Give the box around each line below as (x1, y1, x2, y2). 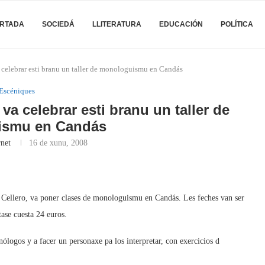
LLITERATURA (92, 20, 141, 28)
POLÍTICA (221, 20, 253, 28)
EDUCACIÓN (159, 20, 203, 28)
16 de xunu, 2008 (29, 138, 88, 147)
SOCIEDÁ (42, 20, 75, 28)
